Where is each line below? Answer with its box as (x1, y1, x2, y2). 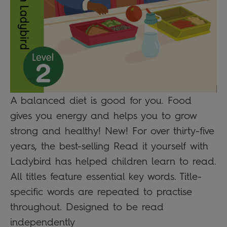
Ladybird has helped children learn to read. (10, 155, 216, 168)
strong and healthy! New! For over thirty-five (10, 125, 214, 137)
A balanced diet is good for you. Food (10, 94, 192, 107)
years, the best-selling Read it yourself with (10, 140, 208, 153)
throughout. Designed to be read (10, 201, 164, 213)
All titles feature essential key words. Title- (10, 170, 202, 183)
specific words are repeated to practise (10, 185, 192, 198)
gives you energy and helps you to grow (10, 109, 197, 122)
